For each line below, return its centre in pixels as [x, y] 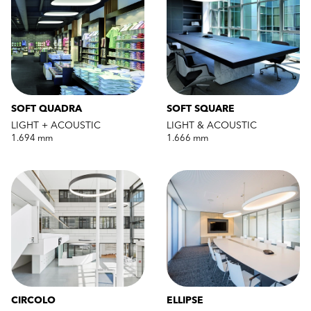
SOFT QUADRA [47, 110]
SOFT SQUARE [201, 110]
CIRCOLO [33, 301]
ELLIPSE [185, 301]
